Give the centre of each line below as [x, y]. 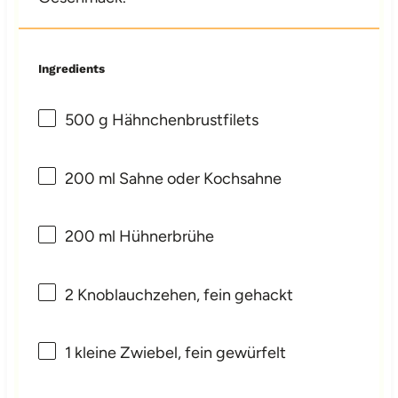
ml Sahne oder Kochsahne [189, 178]
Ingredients [72, 69]
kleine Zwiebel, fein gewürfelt [179, 353]
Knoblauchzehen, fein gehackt [184, 295]
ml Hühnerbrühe [155, 237]
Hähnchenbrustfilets [184, 120]
